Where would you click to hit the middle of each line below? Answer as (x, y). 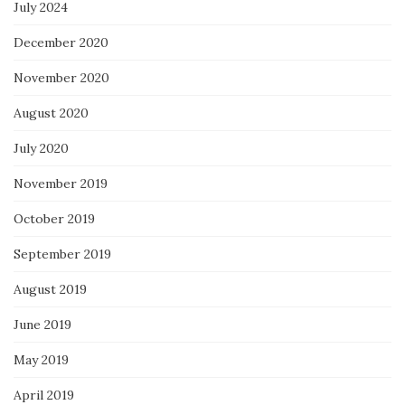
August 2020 (51, 113)
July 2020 (41, 149)
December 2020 (61, 43)
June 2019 (42, 325)
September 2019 (62, 254)
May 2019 (41, 360)
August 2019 (50, 290)
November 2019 (61, 184)
